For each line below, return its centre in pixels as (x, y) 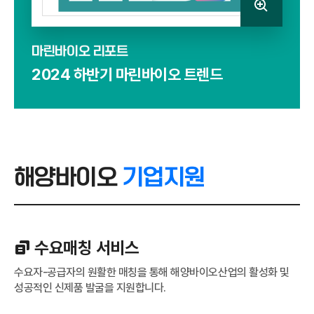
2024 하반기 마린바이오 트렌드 (127, 74)
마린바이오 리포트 (80, 51)
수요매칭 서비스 (87, 247)
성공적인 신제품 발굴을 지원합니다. (90, 287)
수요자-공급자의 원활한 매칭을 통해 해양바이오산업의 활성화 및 (152, 272)
